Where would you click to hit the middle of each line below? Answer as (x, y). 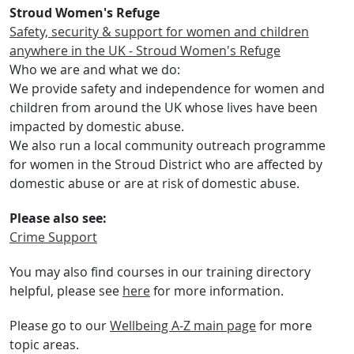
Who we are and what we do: (95, 70)
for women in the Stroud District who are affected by (166, 164)
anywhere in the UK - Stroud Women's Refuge (145, 51)
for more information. (217, 291)
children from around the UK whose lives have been (164, 107)
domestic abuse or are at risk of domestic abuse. (154, 183)
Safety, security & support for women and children (159, 32)
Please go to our (60, 326)
